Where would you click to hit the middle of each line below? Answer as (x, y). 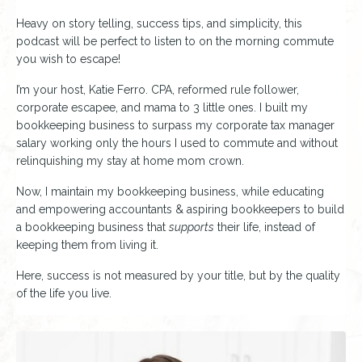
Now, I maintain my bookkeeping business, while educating (170, 191)
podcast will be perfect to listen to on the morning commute (175, 41)
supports (192, 227)
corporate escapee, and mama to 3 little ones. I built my (162, 107)
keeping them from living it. (87, 244)
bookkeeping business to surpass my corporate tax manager (175, 125)
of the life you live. (65, 293)
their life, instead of (266, 227)
